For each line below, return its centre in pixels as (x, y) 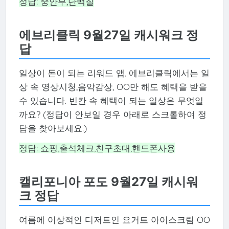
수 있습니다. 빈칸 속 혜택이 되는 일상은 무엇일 (111, 100)
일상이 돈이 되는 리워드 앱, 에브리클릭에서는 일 (114, 73)
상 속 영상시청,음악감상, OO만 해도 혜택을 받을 (113, 86)
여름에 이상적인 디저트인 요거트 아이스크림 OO (114, 219)
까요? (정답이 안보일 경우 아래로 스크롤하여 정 (112, 114)
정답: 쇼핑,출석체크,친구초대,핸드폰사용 (97, 148)
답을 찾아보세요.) (53, 128)
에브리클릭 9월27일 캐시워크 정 (108, 35)
